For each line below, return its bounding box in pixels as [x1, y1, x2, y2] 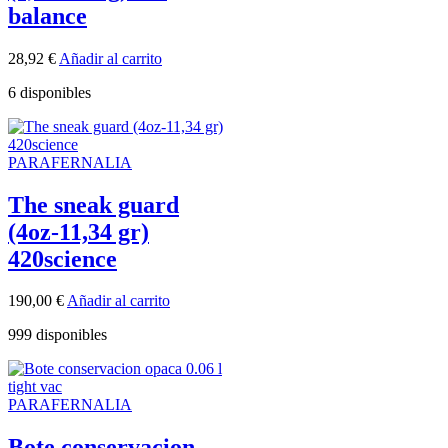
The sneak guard [8, 191, 179, 218]
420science [8, 245, 117, 272]
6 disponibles [8, 83, 91, 101]
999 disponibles [8, 326, 107, 344]
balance [8, 2, 87, 29]
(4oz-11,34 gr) [8, 218, 149, 245]
